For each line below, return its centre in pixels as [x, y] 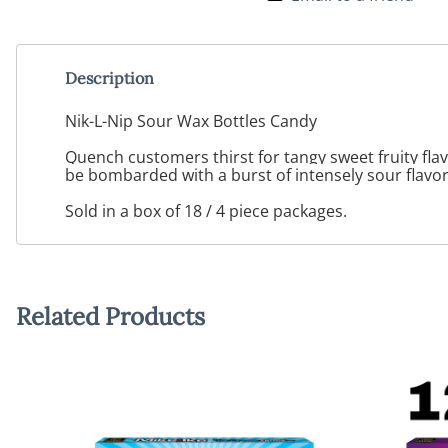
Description [109, 78]
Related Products [110, 316]
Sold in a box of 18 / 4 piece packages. [206, 210]
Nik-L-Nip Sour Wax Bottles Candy [191, 120]
